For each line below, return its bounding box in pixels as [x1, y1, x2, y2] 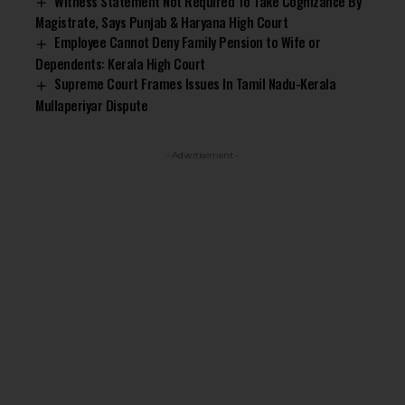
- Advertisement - [166, 148, 239, 161]
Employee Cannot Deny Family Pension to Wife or [54, 32, 321, 52]
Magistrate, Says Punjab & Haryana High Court [35, 12, 288, 33]
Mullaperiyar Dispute [35, 94, 148, 115]
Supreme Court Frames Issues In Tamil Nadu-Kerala [54, 73, 336, 93]
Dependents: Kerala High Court [35, 53, 205, 73]
